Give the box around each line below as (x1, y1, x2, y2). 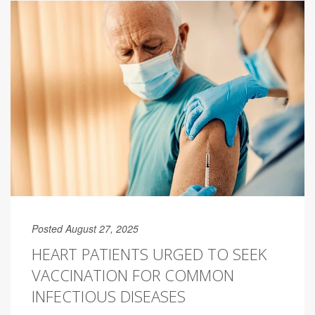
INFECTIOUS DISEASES (32, 285, 186, 307)
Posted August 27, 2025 (32, 221, 139, 236)
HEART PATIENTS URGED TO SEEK (32, 243, 266, 264)
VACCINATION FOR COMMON (32, 264, 234, 285)
